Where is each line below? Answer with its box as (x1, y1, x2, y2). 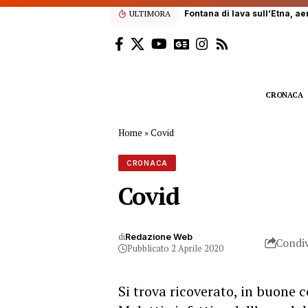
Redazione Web (125, 232, 192, 242)
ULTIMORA (129, 8, 170, 19)
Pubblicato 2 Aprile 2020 (127, 243, 223, 254)
